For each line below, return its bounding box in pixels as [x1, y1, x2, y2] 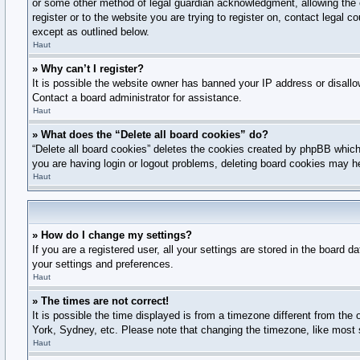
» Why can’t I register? [32, 63, 144, 75]
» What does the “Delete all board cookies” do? [32, 129, 268, 141]
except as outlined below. [32, 26, 149, 38]
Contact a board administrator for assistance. [32, 92, 242, 104]
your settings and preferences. [32, 258, 174, 270]
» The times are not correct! [32, 295, 169, 307]
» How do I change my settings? [32, 229, 192, 241]
